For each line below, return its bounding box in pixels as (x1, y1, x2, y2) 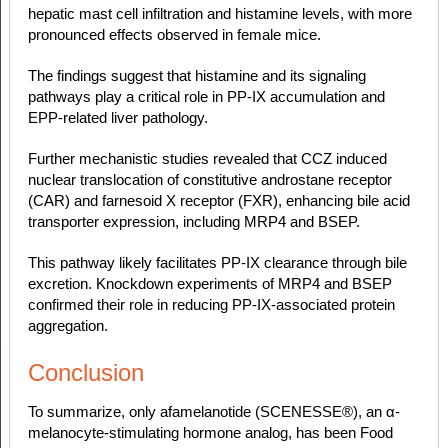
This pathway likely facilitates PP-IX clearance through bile (27, 254, 407, 272)
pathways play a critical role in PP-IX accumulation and (27, 88, 385, 106)
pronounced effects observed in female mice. (27, 26, 321, 44)
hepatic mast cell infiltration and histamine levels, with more (27, 5, 412, 23)
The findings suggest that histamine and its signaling (27, 67, 366, 85)
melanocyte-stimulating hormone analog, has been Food (27, 424, 393, 442)
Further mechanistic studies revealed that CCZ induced (27, 150, 387, 168)
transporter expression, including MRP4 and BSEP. (27, 213, 360, 231)
